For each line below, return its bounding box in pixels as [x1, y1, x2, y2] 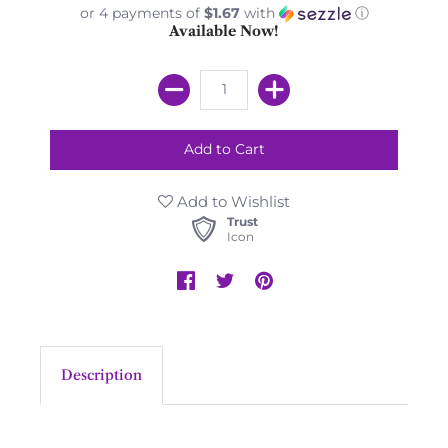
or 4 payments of [79, 3, 204, 22]
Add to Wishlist [173, 191, 290, 211]
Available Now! [169, 21, 279, 40]
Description [61, 365, 142, 384]
